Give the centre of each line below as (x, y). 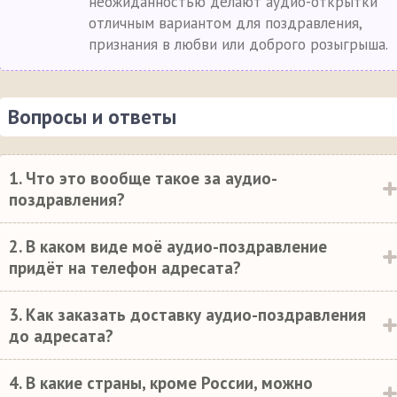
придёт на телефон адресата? (125, 267)
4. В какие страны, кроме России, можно (161, 382)
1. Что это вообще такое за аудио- (143, 178)
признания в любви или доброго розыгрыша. (238, 44)
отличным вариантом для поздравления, (225, 23)
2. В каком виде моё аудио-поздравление (168, 246)
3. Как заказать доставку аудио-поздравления (187, 314)
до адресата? (61, 335)
